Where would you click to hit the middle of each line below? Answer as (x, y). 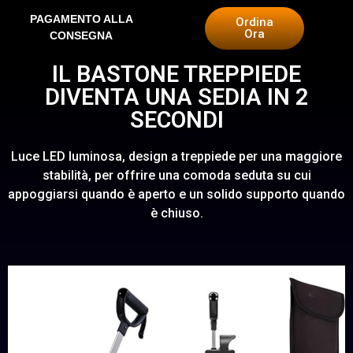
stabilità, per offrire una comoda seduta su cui (176, 175)
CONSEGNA (82, 35)
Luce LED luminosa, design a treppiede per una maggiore (176, 156)
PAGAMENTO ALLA (81, 19)
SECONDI (176, 120)
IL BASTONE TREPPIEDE (176, 74)
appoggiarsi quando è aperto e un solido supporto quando (176, 194)
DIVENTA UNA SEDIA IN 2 (176, 97)
